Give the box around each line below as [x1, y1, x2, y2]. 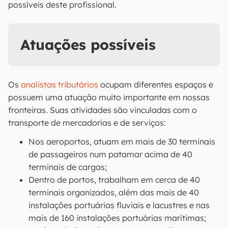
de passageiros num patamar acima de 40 [28, 149, 192, 159]
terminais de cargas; [28, 162, 107, 172]
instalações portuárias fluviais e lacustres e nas [28, 200, 210, 210]
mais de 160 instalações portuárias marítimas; [28, 213, 206, 223]
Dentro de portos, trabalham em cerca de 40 [28, 175, 200, 185]
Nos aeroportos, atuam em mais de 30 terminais [28, 136, 215, 147]
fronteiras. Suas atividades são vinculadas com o [8, 105, 197, 115]
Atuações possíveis [20, 36, 156, 53]
